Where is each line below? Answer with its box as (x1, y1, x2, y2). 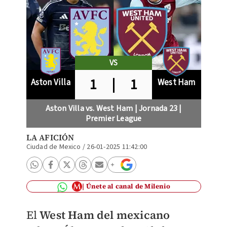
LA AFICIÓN (26, 132, 74, 143)
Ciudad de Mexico (26, 142, 81, 152)
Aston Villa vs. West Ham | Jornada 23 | (45, 103, 182, 114)
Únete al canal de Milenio (86, 182, 170, 191)
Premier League (85, 113, 142, 124)
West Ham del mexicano (40, 207, 170, 222)
